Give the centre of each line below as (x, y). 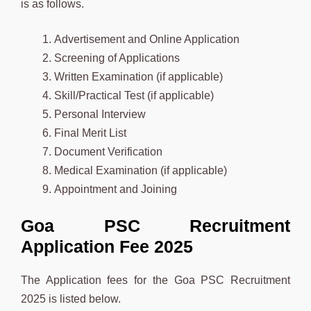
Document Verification (108, 151)
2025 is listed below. (71, 299)
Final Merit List (90, 133)
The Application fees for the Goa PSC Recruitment (155, 280)
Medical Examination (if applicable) (141, 170)
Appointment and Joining (116, 189)
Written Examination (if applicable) (138, 76)
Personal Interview (100, 114)
